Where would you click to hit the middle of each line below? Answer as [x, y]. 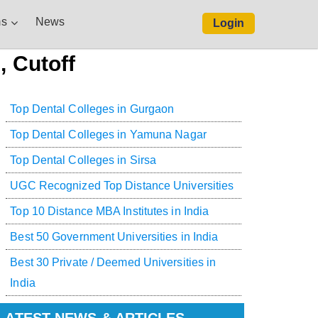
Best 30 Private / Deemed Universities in [113, 263]
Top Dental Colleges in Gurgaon [92, 109]
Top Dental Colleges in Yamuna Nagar [108, 135]
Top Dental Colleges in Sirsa [83, 160]
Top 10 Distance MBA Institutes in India [110, 212]
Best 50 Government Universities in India [114, 237]
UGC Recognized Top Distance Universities [122, 186]
